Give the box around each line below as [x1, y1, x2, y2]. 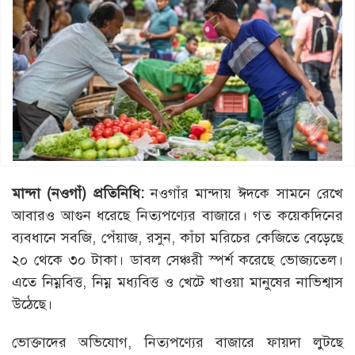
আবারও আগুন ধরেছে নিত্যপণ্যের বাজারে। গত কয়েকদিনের [12, 206, 343, 224]
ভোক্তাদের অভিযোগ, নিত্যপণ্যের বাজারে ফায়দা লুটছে [12, 333, 343, 351]
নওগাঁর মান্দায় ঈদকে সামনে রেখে [143, 184, 344, 202]
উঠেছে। [12, 295, 52, 313]
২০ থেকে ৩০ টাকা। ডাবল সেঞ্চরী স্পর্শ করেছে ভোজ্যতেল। [12, 250, 343, 269]
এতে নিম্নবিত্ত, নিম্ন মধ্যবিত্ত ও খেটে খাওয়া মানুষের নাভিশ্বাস [12, 273, 343, 291]
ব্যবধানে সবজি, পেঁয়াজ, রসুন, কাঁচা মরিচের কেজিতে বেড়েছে [12, 228, 343, 246]
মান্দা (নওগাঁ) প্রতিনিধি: [12, 184, 144, 202]
